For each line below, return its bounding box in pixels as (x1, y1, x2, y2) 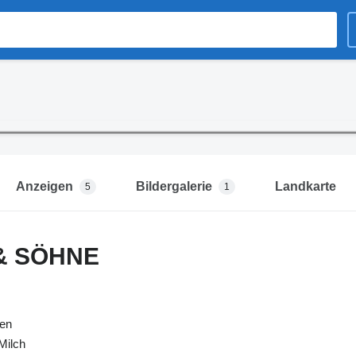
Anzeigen (15, 180, 73, 194)
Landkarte (274, 180, 336, 194)
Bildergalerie (135, 180, 212, 194)
